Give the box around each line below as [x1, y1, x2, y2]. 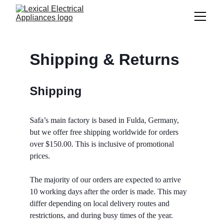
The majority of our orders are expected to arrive [30, 175, 183, 184]
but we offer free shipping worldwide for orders [30, 128, 180, 136]
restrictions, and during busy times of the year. [30, 211, 175, 220]
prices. [30, 152, 52, 160]
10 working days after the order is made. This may [30, 187, 189, 196]
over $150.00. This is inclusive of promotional [30, 140, 176, 148]
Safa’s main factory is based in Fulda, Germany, [30, 116, 181, 124]
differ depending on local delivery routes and [30, 199, 171, 208]
